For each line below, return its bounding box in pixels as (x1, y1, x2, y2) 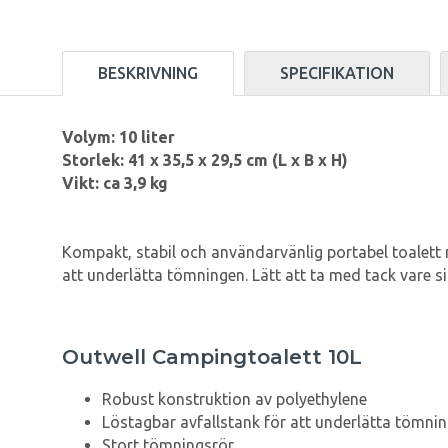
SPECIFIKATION (280, 64, 394, 83)
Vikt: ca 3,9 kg (62, 174, 168, 193)
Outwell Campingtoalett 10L (62, 345, 362, 370)
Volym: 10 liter (62, 128, 175, 147)
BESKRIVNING (98, 64, 198, 83)
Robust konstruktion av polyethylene (102, 390, 367, 409)
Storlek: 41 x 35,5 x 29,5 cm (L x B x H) (62, 151, 348, 170)
